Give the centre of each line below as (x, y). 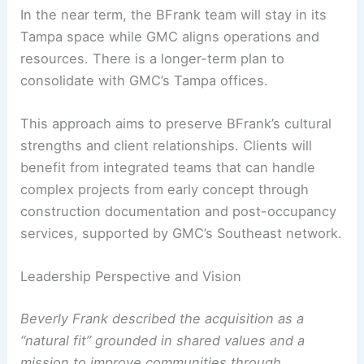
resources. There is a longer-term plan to (153, 58)
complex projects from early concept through (165, 189)
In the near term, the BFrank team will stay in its (174, 14)
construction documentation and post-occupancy (179, 211)
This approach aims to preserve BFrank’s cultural (176, 123)
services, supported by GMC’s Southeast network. (182, 233)
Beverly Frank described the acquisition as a (162, 318)
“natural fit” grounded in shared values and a (163, 340)
